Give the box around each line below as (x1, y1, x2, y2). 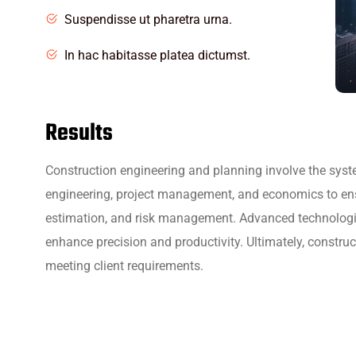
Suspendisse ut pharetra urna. (64, 12, 232, 28)
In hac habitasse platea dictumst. (64, 48, 250, 64)
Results (45, 115, 113, 153)
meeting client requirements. (45, 258, 203, 274)
